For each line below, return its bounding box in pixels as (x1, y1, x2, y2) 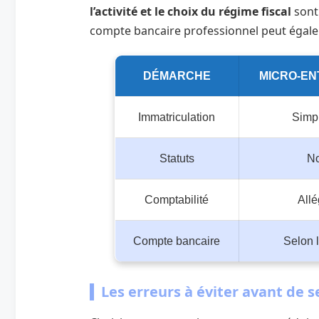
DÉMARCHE (142, 69, 211, 82)
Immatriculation (138, 110, 215, 123)
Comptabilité (145, 193, 209, 206)
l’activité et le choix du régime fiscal (90, 3, 291, 19)
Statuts (159, 152, 194, 164)
